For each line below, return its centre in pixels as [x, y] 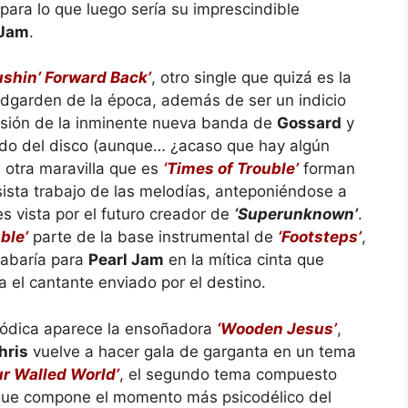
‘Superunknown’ [296, 214]
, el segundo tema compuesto [228, 374]
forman [327, 168]
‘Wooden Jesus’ [277, 328]
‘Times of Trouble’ [231, 168]
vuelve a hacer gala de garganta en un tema [192, 351]
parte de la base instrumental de [153, 237]
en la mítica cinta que [244, 260]
